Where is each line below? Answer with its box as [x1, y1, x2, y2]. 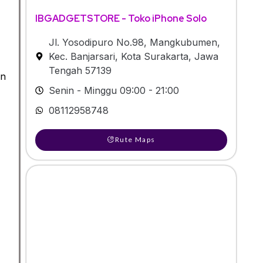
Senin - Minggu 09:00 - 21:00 [48, 84, 179, 96]
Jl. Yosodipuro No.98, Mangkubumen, [48, 36, 220, 48]
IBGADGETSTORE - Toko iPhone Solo [35, 12, 207, 25]
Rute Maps [114, 134, 156, 144]
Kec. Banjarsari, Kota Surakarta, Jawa [48, 50, 218, 62]
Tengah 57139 [48, 64, 112, 76]
